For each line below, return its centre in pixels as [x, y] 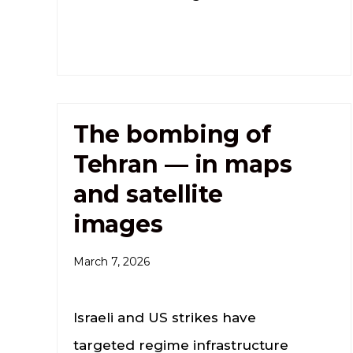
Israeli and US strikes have [164, 317]
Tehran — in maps [182, 164]
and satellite [148, 194]
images [118, 224]
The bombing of [172, 134]
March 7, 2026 [111, 261]
